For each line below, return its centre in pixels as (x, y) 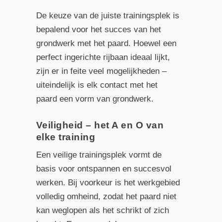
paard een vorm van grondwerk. (95, 99)
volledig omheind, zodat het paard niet (106, 197)
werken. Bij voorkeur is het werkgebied (108, 183)
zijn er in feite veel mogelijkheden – (101, 71)
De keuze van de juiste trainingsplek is (108, 16)
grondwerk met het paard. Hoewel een (106, 43)
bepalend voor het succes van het (98, 29)
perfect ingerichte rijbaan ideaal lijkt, (103, 57)
